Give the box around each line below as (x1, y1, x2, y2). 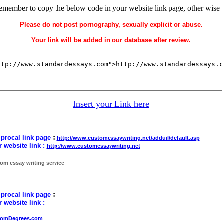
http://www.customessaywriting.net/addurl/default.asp (56, 135, 200, 141)
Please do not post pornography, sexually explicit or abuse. (19, 21, 203, 28)
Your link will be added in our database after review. (31, 36, 191, 44)
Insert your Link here (73, 99, 149, 109)
